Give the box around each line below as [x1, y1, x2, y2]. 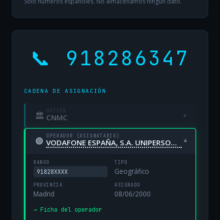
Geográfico [114, 166, 149, 176]
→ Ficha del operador [33, 206, 102, 214]
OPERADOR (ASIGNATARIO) [46, 132, 120, 139]
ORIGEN [46, 108, 67, 114]
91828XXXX [37, 167, 68, 175]
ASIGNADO [114, 182, 140, 189]
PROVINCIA [33, 182, 63, 189]
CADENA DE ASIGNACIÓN [24, 87, 106, 94]
